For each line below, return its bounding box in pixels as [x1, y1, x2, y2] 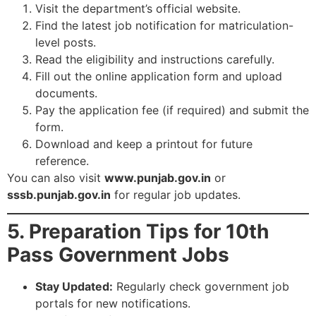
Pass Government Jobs [7, 243, 229, 267]
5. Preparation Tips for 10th [7, 219, 269, 244]
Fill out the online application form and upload [35, 69, 282, 84]
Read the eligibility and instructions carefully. [35, 52, 274, 67]
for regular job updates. [111, 188, 241, 202]
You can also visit [7, 171, 104, 186]
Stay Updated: [35, 279, 113, 294]
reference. [35, 154, 89, 169]
